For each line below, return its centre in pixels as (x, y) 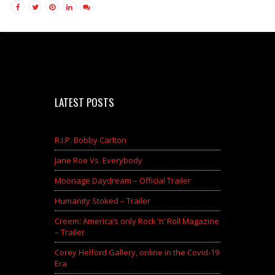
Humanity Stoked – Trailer (103, 201)
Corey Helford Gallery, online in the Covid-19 (137, 253)
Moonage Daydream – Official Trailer (123, 181)
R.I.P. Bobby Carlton (91, 140)
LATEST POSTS (84, 103)
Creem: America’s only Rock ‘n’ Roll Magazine (137, 221)
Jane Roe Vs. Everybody (99, 161)
